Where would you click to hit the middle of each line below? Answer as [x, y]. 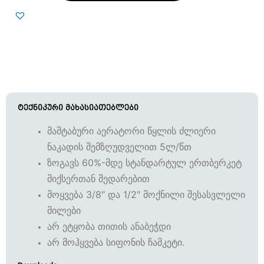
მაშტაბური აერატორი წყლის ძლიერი [131, 131]
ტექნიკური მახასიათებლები [78, 108]
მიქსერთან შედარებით [98, 179]
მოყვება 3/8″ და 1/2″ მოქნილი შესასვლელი [146, 195]
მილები [64, 211]
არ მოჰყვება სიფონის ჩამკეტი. [116, 242]
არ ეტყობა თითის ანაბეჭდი [109, 227]
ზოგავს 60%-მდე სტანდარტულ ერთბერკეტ [144, 163]
